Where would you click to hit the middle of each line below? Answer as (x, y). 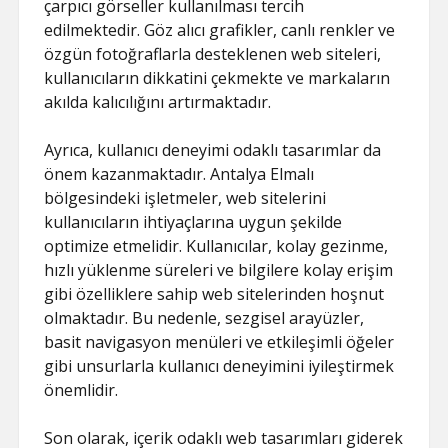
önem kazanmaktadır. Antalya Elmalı (179, 174)
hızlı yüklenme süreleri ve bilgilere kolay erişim (219, 270)
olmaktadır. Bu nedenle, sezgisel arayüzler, (204, 318)
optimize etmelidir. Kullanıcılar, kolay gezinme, (216, 246)
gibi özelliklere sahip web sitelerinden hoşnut (214, 294)
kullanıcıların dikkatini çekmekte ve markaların (217, 78)
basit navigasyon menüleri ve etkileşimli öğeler (219, 342)
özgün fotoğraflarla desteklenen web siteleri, (213, 54)
